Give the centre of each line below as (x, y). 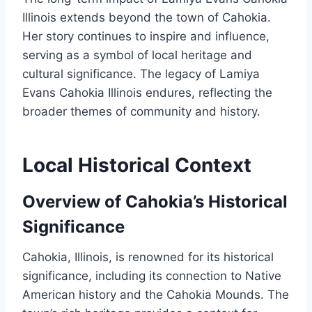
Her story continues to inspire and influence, (146, 37)
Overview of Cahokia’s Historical (155, 202)
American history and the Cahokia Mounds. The (156, 295)
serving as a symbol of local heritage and (137, 55)
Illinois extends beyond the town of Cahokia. (147, 18)
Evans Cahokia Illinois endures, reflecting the (147, 93)
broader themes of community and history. (141, 112)
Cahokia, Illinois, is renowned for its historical (148, 257)
